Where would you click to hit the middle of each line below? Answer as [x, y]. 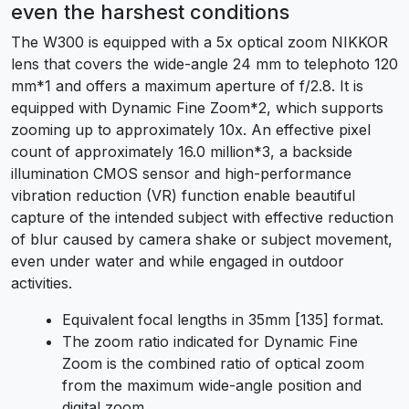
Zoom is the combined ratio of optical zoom [213, 363]
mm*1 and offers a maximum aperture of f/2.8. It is [187, 85]
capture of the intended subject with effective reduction [202, 217]
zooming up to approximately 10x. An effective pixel [191, 129]
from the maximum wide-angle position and [212, 385]
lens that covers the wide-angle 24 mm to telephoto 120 [204, 63]
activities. [42, 283]
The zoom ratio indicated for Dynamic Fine [210, 341]
